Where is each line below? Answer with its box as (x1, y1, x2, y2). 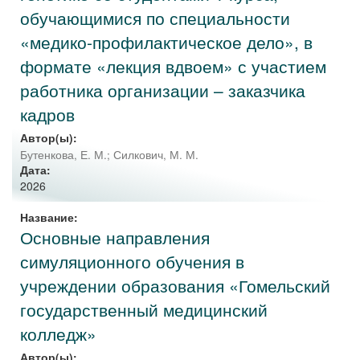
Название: (20, 210, 78, 225)
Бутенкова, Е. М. (20, 147, 107, 162)
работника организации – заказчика (20, 78, 305, 102)
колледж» (20, 321, 96, 346)
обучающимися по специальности (20, 6, 290, 30)
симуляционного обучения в (20, 249, 244, 273)
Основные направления (20, 225, 210, 249)
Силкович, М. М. (113, 147, 198, 162)
